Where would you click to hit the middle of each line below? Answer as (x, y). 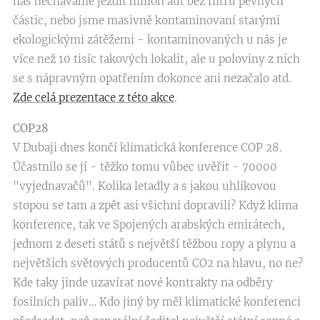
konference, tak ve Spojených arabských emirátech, (149, 225)
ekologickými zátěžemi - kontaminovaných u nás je (150, 40)
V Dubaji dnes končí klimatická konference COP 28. (147, 147)
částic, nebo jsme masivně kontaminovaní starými (146, 20)
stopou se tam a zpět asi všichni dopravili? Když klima (155, 205)
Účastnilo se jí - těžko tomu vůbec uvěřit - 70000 (145, 167)
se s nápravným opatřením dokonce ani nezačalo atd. (152, 78)
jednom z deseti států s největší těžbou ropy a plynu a (154, 244)
